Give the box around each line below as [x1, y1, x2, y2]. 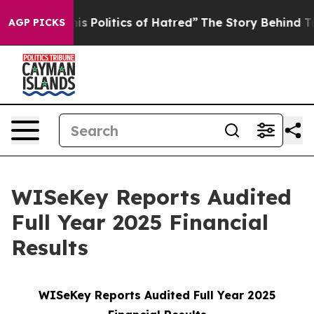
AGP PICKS [8, 16, 65, 29]
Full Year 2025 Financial [11, 209, 268, 235]
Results [11, 234, 88, 261]
